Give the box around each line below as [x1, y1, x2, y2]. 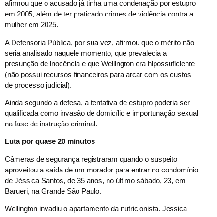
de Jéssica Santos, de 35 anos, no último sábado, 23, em [5, 176, 186, 185]
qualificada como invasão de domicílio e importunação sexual [5, 109, 198, 118]
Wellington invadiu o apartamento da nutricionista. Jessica [5, 204, 187, 213]
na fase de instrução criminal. [5, 120, 97, 128]
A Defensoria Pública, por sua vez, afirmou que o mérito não [5, 38, 194, 46]
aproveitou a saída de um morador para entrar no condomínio [5, 165, 198, 174]
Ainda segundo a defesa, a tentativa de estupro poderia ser [5, 98, 190, 107]
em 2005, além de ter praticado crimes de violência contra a [5, 10, 193, 18]
